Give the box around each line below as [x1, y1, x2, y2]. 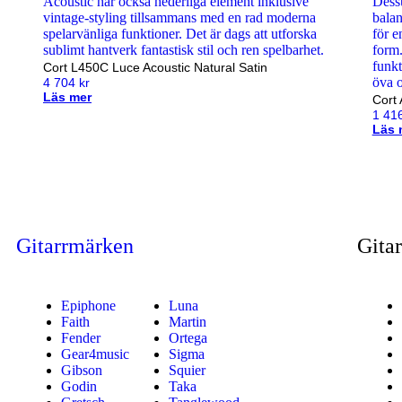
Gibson [61, 363, 102, 378]
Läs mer [43, 90, 92, 104]
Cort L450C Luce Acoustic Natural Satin [43, 60, 267, 74]
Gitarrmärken [16, 234, 134, 258]
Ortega [168, 330, 207, 345]
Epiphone [61, 298, 116, 313]
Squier [168, 363, 205, 378]
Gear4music [61, 346, 129, 362]
